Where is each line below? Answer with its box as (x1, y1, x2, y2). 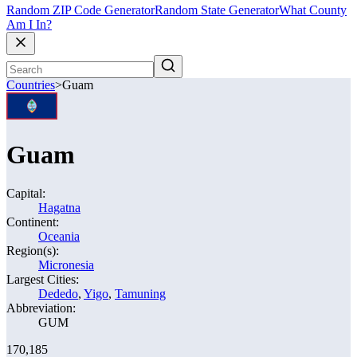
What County (279, 3, 347, 18)
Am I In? (6, 18, 52, 32)
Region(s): (6, 244, 59, 258)
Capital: (6, 186, 45, 201)
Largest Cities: (6, 273, 79, 287)
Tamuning (115, 287, 166, 301)
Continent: (6, 215, 59, 229)
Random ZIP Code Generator (6, 3, 155, 18)
